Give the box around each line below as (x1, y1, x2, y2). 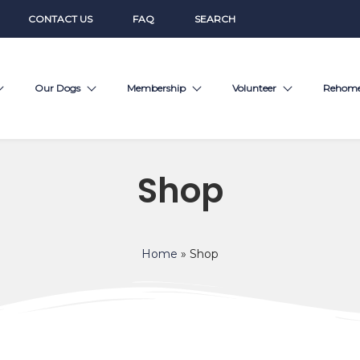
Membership (126, 82, 186, 95)
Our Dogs (34, 82, 80, 95)
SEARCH (194, 12, 235, 25)
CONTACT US (27, 12, 92, 25)
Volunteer (231, 82, 276, 95)
